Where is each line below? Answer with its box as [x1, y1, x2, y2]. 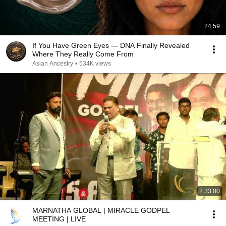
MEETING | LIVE [32, 215, 86, 223]
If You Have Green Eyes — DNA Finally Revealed [32, 41, 190, 49]
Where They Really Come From [32, 50, 134, 58]
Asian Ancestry [32, 60, 73, 67]
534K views [79, 60, 111, 67]
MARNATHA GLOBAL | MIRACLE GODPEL [32, 206, 170, 214]
